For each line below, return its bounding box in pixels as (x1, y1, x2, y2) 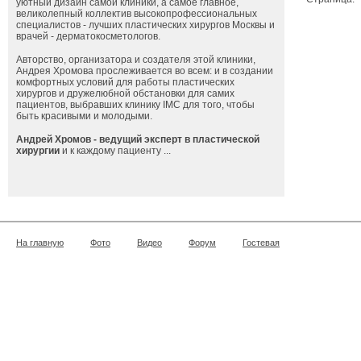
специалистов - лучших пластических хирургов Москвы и (16, 19, 275, 31)
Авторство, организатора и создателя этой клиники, (16, 54, 255, 65)
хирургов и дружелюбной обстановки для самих (16, 88, 234, 99)
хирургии (16, 145, 60, 156)
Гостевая (243, 238, 280, 247)
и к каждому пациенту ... (60, 145, 171, 156)
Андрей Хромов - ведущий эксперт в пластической (16, 134, 259, 145)
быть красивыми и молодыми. (16, 110, 152, 122)
